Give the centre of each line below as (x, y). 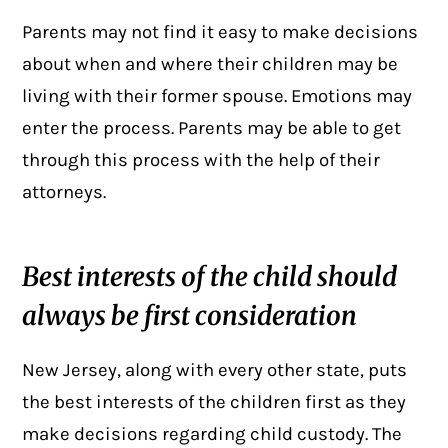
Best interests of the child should (210, 277)
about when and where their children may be (210, 64)
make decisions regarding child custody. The (212, 433)
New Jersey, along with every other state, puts (215, 369)
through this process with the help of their (201, 160)
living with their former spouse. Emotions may (217, 96)
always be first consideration (190, 316)
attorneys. (64, 192)
